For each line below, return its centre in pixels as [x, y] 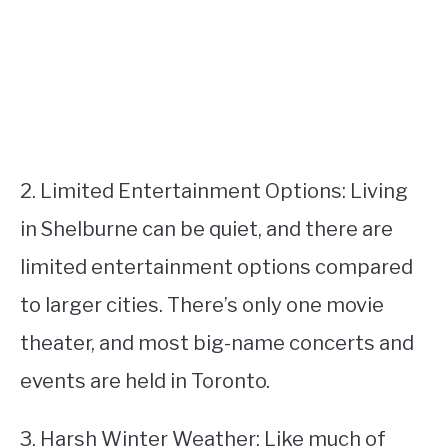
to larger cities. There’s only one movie [202, 305]
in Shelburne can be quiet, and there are [206, 229]
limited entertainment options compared [216, 267]
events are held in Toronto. [145, 381]
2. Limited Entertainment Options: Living [214, 191]
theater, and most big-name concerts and [217, 343]
